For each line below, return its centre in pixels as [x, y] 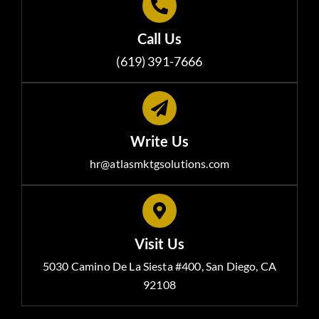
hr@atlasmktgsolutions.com [159, 164]
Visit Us [159, 244]
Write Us [159, 141]
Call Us [159, 39]
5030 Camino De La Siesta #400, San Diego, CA [159, 266]
